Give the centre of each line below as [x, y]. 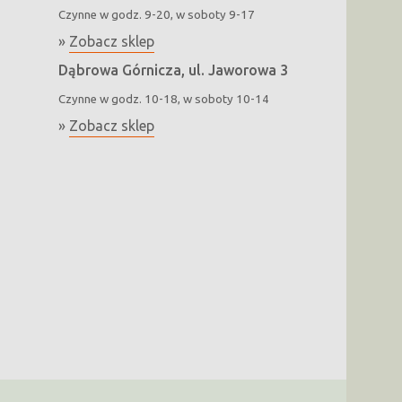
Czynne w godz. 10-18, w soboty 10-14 [163, 100]
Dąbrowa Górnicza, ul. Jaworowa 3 [173, 70]
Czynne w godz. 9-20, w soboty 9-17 [156, 15]
